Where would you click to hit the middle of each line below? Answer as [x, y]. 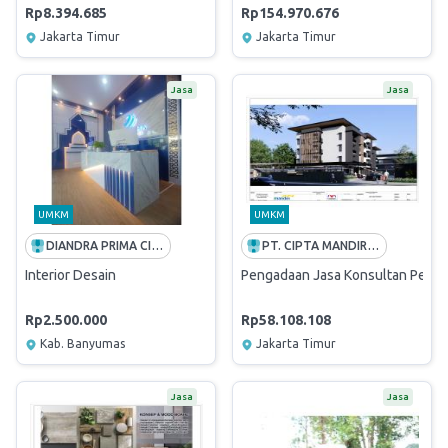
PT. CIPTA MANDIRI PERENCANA [373, 245]
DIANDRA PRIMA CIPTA [157, 245]
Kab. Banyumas [82, 343]
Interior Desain [70, 275]
